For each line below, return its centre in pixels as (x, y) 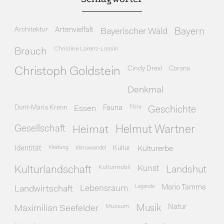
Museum (118, 206)
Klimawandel (91, 148)
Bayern (190, 32)
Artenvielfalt (74, 30)
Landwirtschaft (44, 189)
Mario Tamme (184, 187)
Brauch (31, 51)
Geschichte (172, 110)
